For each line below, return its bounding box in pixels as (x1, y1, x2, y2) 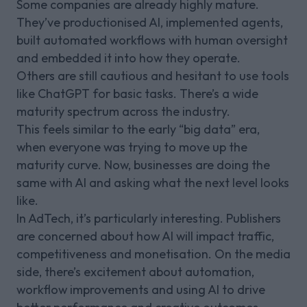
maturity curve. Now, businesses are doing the (16, 156, 270, 173)
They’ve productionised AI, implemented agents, (16, 14, 283, 30)
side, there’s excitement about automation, (16, 263, 254, 280)
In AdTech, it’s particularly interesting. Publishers (16, 210, 281, 226)
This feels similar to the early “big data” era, (16, 121, 260, 137)
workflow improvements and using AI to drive (16, 281, 265, 297)
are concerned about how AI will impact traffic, (16, 228, 274, 244)
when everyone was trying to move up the (16, 138, 247, 155)
